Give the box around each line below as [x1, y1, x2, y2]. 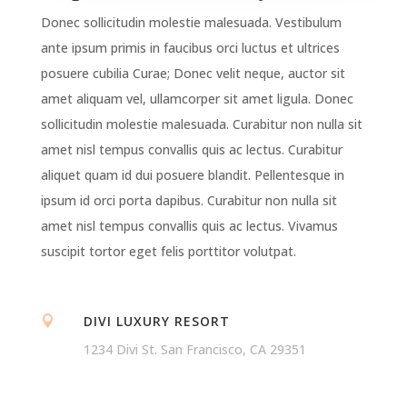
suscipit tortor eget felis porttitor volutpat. [40, 242, 300, 260]
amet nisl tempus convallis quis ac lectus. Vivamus [40, 216, 338, 234]
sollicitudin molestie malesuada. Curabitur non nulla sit [40, 114, 362, 133]
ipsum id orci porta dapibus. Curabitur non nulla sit [40, 191, 337, 209]
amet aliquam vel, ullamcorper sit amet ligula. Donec [40, 89, 353, 107]
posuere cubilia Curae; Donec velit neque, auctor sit [40, 64, 345, 82]
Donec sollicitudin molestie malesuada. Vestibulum [40, 13, 342, 31]
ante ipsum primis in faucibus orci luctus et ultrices [40, 38, 340, 56]
